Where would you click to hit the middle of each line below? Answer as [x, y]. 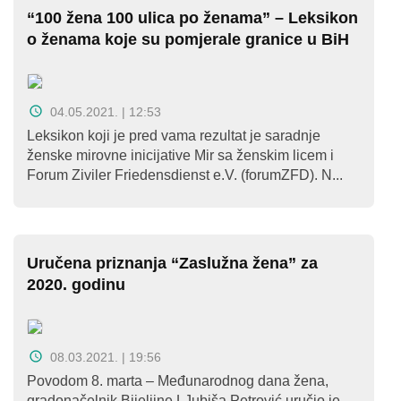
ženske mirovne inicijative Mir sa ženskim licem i [180, 155]
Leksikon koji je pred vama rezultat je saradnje [174, 136]
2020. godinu [76, 285]
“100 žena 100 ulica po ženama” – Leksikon [192, 18]
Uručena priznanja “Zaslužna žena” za [172, 263]
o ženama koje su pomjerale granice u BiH [188, 39]
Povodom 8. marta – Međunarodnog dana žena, [178, 381]
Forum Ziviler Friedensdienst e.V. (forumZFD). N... [185, 175]
